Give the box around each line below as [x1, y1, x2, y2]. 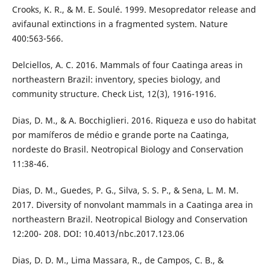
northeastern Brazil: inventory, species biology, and [11, 73, 221, 85]
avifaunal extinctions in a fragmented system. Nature [11, 17, 228, 30]
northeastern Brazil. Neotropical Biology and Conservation [11, 213, 248, 225]
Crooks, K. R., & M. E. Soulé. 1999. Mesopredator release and [11, 3, 256, 15]
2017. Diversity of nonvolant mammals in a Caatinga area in [11, 198, 253, 210]
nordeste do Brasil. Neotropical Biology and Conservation [11, 143, 243, 155]
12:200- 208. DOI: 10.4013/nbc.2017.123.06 [11, 227, 184, 239]
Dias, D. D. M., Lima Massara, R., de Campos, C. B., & [11, 254, 224, 266]
